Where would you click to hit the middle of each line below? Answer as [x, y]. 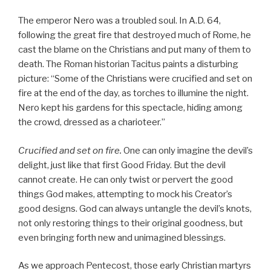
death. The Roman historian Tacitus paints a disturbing [128, 64]
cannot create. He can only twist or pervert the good [126, 179]
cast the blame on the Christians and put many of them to [135, 50]
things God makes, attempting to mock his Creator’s [125, 194]
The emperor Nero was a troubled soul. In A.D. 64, [119, 21]
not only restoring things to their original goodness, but [131, 223]
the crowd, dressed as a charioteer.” [92, 122]
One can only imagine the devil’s [187, 150]
